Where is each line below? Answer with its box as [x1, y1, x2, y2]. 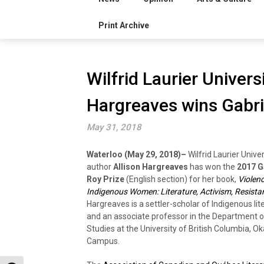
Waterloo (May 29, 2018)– [87, 149, 186, 159]
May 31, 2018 [87, 121, 141, 133]
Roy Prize [87, 174, 124, 184]
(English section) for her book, [124, 174, 238, 184]
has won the [188, 161, 237, 171]
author [87, 161, 113, 171]
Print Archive [98, 20, 149, 30]
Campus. [87, 236, 120, 246]
